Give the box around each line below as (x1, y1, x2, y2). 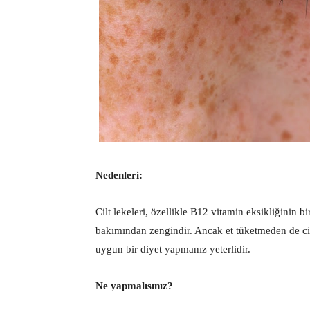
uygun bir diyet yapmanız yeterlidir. (95, 243, 250, 255)
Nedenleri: (95, 169, 143, 181)
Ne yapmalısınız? (95, 280, 173, 291)
